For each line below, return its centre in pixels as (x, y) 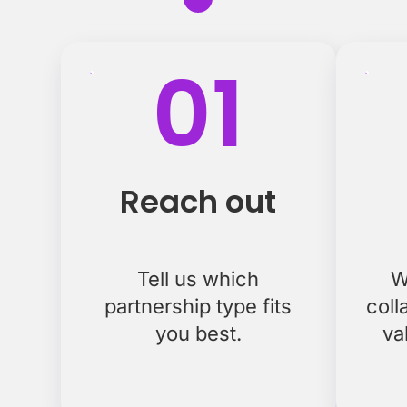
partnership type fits (199, 306)
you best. (198, 333)
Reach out (199, 202)
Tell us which (199, 279)
